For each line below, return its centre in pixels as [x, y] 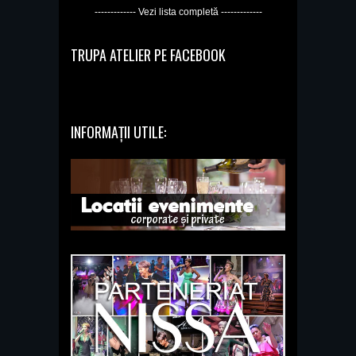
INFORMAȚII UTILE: [118, 132]
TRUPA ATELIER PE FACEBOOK [148, 54]
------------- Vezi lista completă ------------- [178, 12]
